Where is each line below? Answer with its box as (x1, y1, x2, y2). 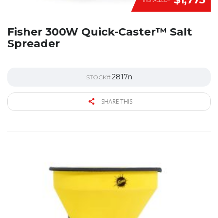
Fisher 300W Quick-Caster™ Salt (7, 25, 192, 39)
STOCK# (86, 73, 112, 81)
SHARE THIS (100, 97, 132, 106)
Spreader (7, 37, 60, 51)
